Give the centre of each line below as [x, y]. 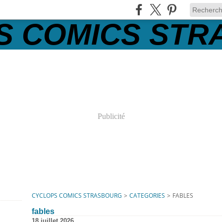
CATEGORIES [147, 195]
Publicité [111, 116]
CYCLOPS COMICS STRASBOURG [77, 195]
